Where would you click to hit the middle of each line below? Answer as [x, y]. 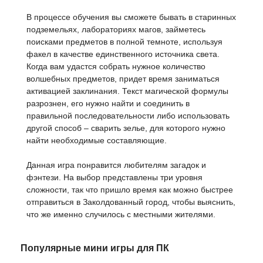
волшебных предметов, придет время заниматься [123, 79]
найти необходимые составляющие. [97, 140]
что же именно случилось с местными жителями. [121, 214]
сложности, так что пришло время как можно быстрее [130, 190]
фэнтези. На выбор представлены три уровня [114, 177]
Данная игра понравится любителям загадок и [116, 165]
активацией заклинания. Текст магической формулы [127, 91]
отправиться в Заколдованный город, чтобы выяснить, [131, 202]
